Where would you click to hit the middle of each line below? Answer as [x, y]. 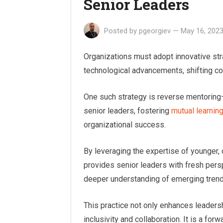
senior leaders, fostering [127, 111]
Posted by [120, 31]
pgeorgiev [155, 31]
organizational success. [125, 125]
